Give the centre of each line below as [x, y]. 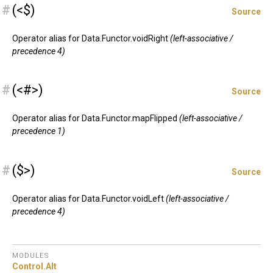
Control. [29, 266]
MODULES [30, 255]
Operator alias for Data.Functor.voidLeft [89, 198]
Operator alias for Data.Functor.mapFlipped [96, 119]
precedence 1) [39, 131]
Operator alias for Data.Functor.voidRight [91, 39]
